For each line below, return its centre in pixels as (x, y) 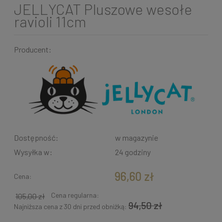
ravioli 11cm (50, 22)
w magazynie (137, 138)
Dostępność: (36, 138)
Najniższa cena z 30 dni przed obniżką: (71, 207)
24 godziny (133, 152)
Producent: (33, 50)
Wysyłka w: (33, 152)
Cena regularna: (75, 195)
